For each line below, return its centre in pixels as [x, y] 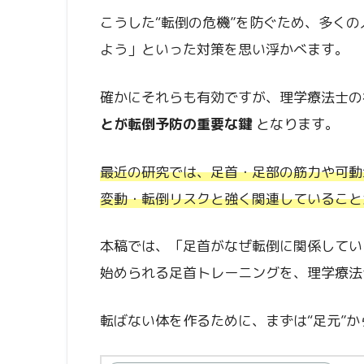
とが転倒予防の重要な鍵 [176, 123]
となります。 [295, 123]
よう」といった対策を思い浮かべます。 [224, 50]
